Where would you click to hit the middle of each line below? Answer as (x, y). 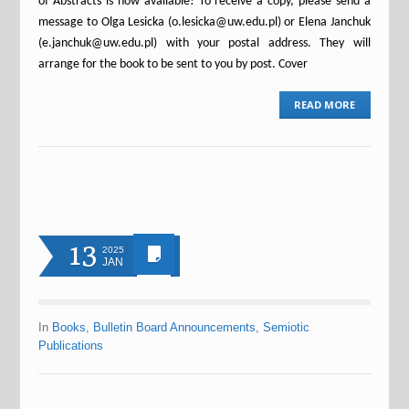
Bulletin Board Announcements (175, 327)
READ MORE (325, 104)
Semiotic (287, 327)
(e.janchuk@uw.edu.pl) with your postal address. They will (204, 43)
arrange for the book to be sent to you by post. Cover (173, 64)
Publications (71, 345)
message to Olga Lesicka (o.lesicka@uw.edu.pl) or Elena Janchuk (204, 22)
